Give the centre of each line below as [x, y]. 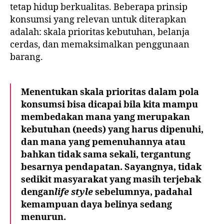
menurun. [43, 217]
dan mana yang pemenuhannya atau [103, 142]
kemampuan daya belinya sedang [96, 204]
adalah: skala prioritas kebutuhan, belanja [100, 32]
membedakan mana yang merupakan [105, 117]
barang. [26, 57]
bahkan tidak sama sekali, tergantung [106, 154]
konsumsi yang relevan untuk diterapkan [98, 19]
